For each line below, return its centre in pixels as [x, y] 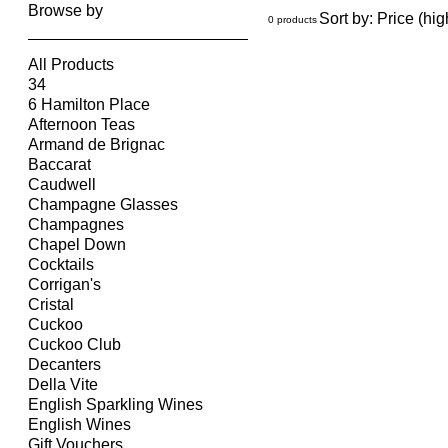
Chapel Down [77, 245]
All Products [71, 65]
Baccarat [59, 165]
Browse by [65, 11]
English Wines [79, 425]
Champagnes [76, 225]
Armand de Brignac [96, 145]
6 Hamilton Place [89, 105]
